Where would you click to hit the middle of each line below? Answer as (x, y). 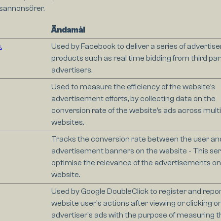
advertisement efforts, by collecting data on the (133, 99)
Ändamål (68, 30)
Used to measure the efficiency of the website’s (133, 87)
